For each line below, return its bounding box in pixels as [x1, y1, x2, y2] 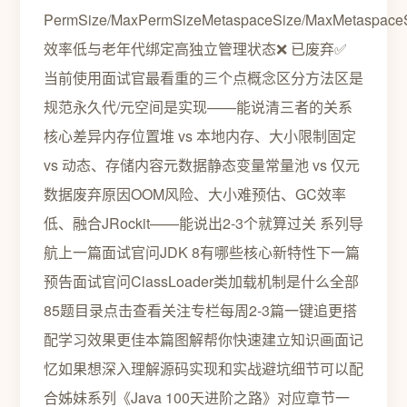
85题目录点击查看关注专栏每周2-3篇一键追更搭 [44, 300, 357, 321]
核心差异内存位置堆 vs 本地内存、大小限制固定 [44, 125, 356, 146]
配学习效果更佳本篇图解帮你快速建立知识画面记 [44, 329, 363, 350]
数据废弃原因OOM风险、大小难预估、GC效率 [44, 184, 346, 204]
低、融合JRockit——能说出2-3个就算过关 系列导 [44, 213, 363, 233]
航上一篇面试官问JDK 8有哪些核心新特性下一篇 [44, 242, 360, 263]
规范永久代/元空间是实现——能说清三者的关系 [44, 96, 352, 117]
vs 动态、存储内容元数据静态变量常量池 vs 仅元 [44, 154, 360, 175]
